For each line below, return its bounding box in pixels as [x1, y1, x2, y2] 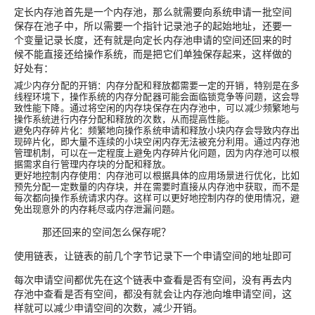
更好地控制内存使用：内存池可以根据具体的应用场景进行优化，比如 [14, 168, 300, 182]
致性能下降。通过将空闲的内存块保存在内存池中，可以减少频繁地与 [14, 101, 300, 115]
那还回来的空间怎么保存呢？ [42, 224, 172, 239]
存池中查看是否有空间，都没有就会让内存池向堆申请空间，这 [14, 286, 292, 301]
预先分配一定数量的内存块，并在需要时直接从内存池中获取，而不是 [14, 179, 300, 193]
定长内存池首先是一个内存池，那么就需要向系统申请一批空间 [14, 4, 292, 19]
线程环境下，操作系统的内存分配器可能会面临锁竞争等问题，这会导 [14, 89, 300, 103]
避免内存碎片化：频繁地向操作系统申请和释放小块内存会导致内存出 [14, 123, 300, 137]
